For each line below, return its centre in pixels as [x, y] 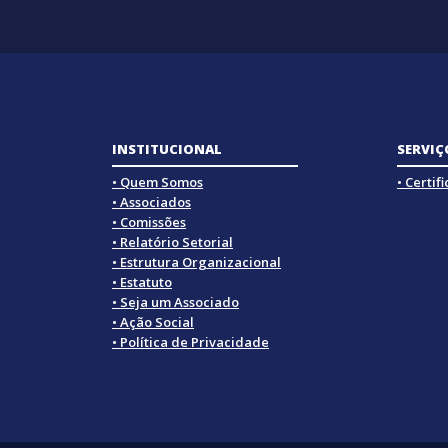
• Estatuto [142, 282]
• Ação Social [153, 322]
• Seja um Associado [175, 302]
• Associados [151, 202]
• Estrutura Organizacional [196, 262]
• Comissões [149, 222]
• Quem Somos [157, 182]
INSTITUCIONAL [167, 149]
